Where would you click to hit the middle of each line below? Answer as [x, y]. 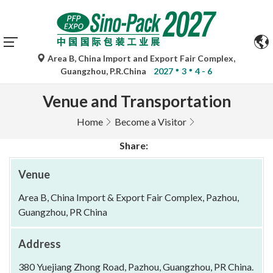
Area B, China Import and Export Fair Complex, [141, 58]
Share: [134, 145]
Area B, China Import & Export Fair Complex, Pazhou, [129, 197]
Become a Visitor [151, 122]
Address [40, 244]
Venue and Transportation [136, 101]
